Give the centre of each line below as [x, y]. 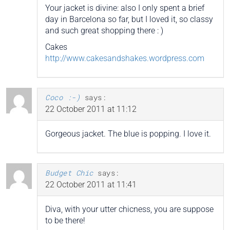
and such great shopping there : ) [104, 31]
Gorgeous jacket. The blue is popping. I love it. [128, 134]
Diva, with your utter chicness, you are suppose [129, 209]
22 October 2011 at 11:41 [91, 185]
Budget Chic [69, 173]
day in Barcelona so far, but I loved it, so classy [129, 20]
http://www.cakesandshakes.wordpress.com [125, 59]
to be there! [65, 221]
